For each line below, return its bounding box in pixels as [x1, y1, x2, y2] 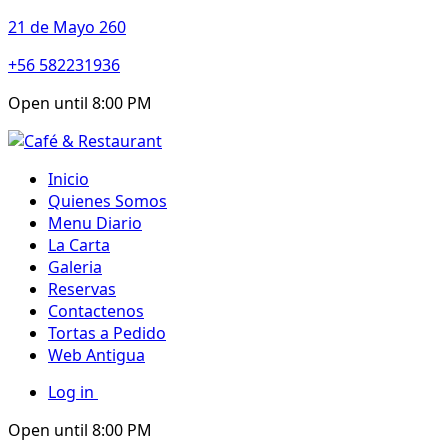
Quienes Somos [48, 190, 167, 212]
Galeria [48, 256, 102, 278]
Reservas [48, 278, 116, 300]
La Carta [48, 234, 110, 256]
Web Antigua [48, 344, 145, 366]
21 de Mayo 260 [8, 16, 126, 38]
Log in [48, 381, 98, 403]
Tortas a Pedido [48, 322, 166, 344]
